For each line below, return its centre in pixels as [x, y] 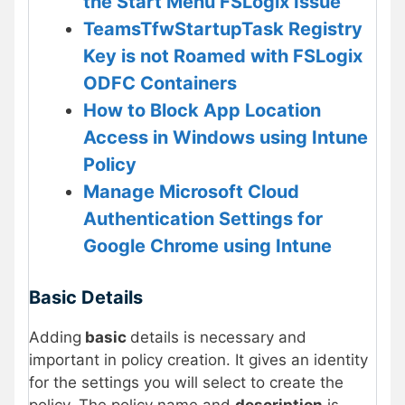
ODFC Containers [160, 84]
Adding [55, 338]
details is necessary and [218, 338]
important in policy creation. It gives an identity [198, 360]
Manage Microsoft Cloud [191, 192]
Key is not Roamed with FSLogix [223, 57]
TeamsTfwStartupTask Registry [223, 29]
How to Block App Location [202, 111]
